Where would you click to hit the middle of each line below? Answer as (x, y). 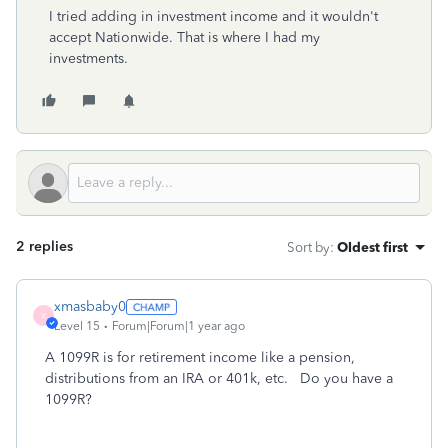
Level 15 (77, 326)
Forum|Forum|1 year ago (178, 326)
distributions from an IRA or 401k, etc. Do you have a (219, 378)
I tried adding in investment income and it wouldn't (213, 16)
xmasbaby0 (90, 306)
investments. (88, 58)
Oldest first (372, 247)
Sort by (308, 247)
